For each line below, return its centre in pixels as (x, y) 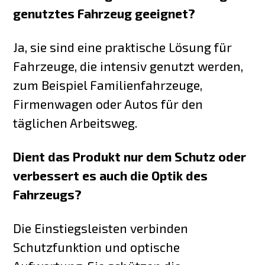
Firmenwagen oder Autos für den (108, 104)
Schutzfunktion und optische (97, 247)
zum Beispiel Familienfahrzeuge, (108, 85)
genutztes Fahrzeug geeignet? (104, 14)
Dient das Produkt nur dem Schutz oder (130, 156)
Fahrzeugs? (48, 194)
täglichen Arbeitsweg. (75, 122)
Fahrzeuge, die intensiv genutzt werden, (128, 66)
